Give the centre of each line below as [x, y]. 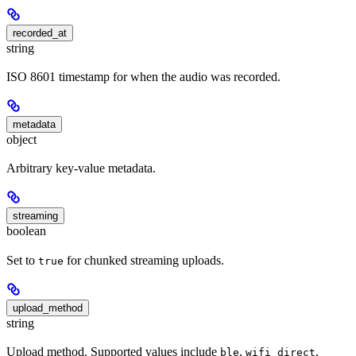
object [21, 140]
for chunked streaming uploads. [144, 260]
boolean [26, 231]
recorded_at [40, 33]
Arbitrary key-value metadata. [81, 168]
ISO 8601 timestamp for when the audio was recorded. [143, 77]
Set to [22, 260]
